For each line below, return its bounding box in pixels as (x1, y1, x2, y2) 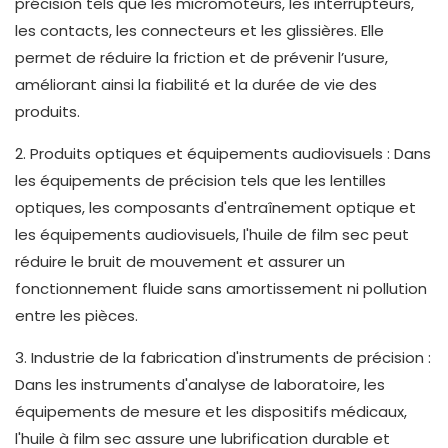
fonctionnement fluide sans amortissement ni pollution (15, 278, 427, 300)
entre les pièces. (15, 305, 138, 327)
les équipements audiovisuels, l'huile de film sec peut (15, 224, 409, 246)
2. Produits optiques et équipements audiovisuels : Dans (15, 143, 431, 165)
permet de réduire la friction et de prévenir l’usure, (15, 47, 388, 69)
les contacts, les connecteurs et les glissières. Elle (15, 20, 384, 42)
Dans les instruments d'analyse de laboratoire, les (15, 374, 385, 396)
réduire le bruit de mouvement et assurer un (15, 251, 345, 273)
